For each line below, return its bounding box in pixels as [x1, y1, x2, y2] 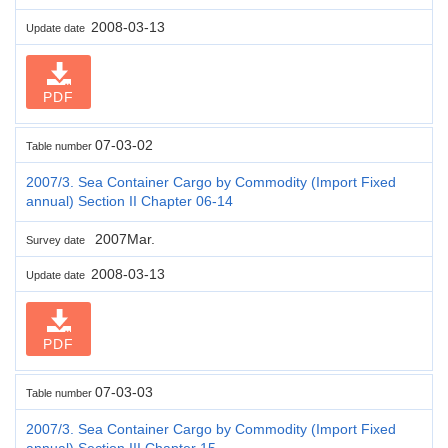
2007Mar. [91, 230, 155, 247]
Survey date [26, 233, 91, 246]
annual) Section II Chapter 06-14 [26, 192, 233, 209]
